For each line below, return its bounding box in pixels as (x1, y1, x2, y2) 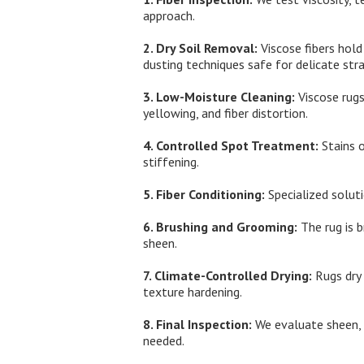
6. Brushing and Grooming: (142, 218, 297, 235)
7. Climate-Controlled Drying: (142, 266, 312, 284)
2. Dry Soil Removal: (142, 39, 258, 56)
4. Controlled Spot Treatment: (142, 136, 318, 154)
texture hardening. (142, 283, 242, 300)
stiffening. (142, 153, 199, 170)
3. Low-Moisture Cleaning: (142, 88, 295, 105)
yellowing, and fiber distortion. (142, 104, 308, 121)
